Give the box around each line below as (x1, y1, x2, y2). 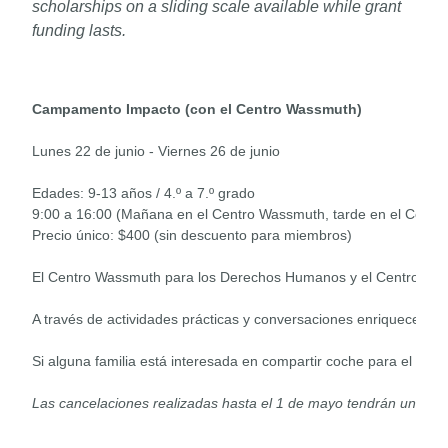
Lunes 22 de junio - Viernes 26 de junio (32, 143, 280, 159)
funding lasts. (32, 22, 126, 39)
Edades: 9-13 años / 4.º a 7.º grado (32, 185, 255, 201)
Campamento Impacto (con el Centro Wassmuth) (32, 101, 362, 117)
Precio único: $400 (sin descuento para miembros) (32, 227, 352, 243)
